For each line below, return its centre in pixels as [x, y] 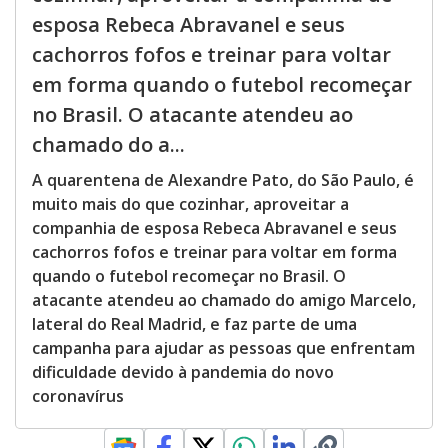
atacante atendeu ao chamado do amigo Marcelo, [224, 299]
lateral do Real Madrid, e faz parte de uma [194, 323]
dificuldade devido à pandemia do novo [183, 371]
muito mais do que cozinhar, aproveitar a [190, 203]
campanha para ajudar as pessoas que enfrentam [223, 347]
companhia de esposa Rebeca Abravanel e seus [214, 227]
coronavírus [78, 395]
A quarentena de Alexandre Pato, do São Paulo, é [223, 179]
